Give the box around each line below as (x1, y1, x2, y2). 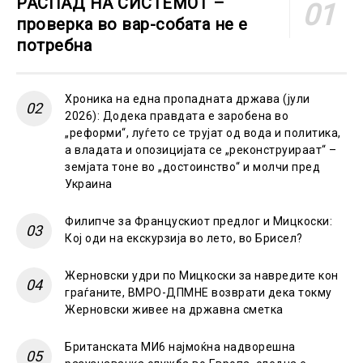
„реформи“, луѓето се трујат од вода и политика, (65, 126, 341, 139)
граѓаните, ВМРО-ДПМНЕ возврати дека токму (65, 285, 332, 299)
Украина (65, 177, 113, 190)
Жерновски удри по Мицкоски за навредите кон (65, 268, 339, 282)
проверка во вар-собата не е (16, 14, 248, 34)
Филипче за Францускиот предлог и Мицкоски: (65, 214, 332, 228)
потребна (16, 35, 92, 55)
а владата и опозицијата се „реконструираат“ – (65, 143, 337, 156)
